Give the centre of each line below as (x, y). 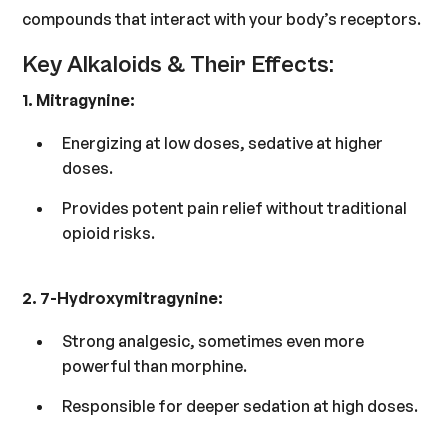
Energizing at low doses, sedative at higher (223, 143)
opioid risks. (109, 232)
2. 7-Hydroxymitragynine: (123, 297)
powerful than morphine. (155, 366)
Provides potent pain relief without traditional (235, 207)
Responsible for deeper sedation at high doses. (240, 405)
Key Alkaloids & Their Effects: (178, 64)
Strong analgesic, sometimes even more (213, 341)
